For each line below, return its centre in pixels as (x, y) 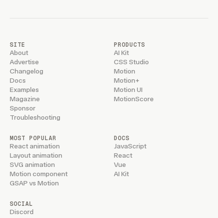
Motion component (39, 174)
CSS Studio (131, 62)
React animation (35, 146)
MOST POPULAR (33, 138)
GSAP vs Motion (34, 183)
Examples (24, 90)
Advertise (24, 62)
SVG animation (32, 165)
